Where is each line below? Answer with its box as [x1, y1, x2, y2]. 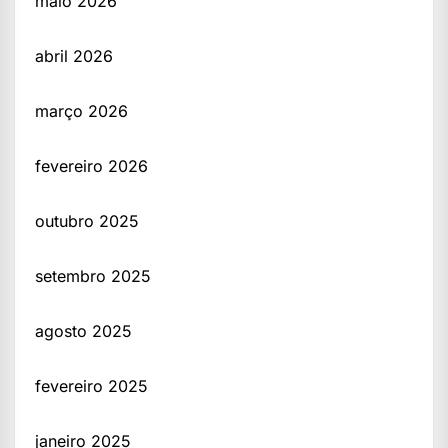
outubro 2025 [35, 210, 139, 231]
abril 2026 [35, 45, 113, 66]
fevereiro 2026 [35, 155, 148, 176]
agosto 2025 [35, 320, 132, 341]
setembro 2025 [35, 265, 151, 286]
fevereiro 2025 [35, 375, 148, 396]
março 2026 [35, 100, 128, 121]
